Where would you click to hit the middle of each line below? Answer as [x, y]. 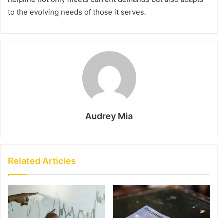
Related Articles [42, 161]
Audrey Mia [109, 116]
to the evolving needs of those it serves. [77, 12]
